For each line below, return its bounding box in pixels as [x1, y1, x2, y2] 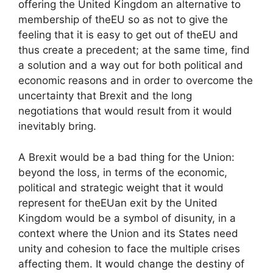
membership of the [18, 13, 111, 26]
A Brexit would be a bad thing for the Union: [18, 151, 235, 163]
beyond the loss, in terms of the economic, [18, 166, 227, 179]
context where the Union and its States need [18, 227, 238, 239]
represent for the [18, 196, 101, 209]
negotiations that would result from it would [18, 105, 232, 117]
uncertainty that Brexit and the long [18, 90, 192, 102]
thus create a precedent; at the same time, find [18, 44, 250, 56]
